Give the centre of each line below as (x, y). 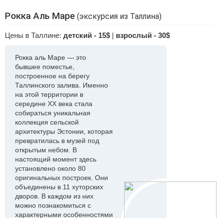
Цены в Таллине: (34, 35)
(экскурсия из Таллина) (118, 16)
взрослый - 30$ (143, 35)
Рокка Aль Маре (40, 16)
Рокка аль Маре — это (51, 57)
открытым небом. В (46, 150)
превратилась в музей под (57, 141)
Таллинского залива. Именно (62, 85)
